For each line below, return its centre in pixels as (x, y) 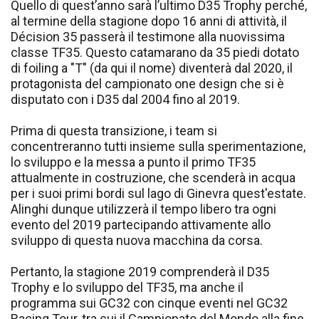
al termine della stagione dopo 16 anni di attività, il (149, 21)
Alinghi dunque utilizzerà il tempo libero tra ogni (143, 209)
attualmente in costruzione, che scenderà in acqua (153, 177)
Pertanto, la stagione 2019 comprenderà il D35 (140, 271)
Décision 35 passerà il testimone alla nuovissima (148, 36)
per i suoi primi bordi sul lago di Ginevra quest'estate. (158, 193)
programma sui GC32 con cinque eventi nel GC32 (149, 303)
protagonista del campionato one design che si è (147, 83)
